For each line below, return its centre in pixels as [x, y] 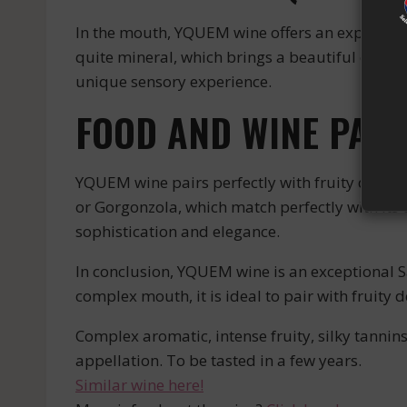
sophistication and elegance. [178, 232]
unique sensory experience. [174, 82]
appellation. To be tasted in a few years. [218, 361]
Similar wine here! [139, 385]
